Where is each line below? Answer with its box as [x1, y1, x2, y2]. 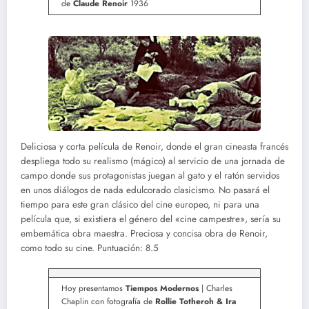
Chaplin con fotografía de [61, 295, 155, 308]
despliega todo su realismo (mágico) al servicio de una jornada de [21, 154, 285, 168]
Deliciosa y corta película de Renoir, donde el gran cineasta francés [21, 139, 288, 153]
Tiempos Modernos [126, 281, 199, 295]
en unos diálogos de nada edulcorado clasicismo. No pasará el [21, 183, 270, 197]
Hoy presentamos [61, 281, 126, 295]
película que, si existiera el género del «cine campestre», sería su [21, 212, 281, 226]
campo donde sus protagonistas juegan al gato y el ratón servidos [21, 168, 279, 182]
